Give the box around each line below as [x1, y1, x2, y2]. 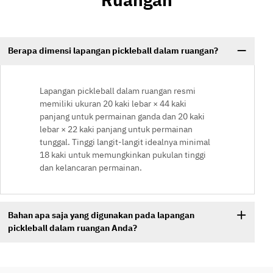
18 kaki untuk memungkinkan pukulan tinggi [40, 149, 206, 160]
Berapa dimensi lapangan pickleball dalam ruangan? [7, 45, 218, 57]
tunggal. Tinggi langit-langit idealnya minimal [40, 136, 210, 147]
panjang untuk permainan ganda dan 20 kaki [40, 110, 205, 122]
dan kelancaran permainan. [40, 161, 142, 173]
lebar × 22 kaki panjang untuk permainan [40, 123, 193, 135]
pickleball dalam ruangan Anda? [7, 222, 137, 234]
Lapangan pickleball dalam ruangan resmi [40, 85, 196, 96]
